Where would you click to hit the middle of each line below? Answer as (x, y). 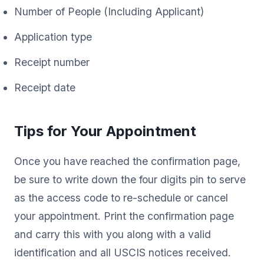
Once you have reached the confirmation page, (127, 161)
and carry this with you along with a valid (113, 234)
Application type (53, 37)
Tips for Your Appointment (105, 131)
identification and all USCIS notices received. (123, 252)
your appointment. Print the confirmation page (124, 216)
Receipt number (52, 62)
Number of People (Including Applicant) (109, 11)
